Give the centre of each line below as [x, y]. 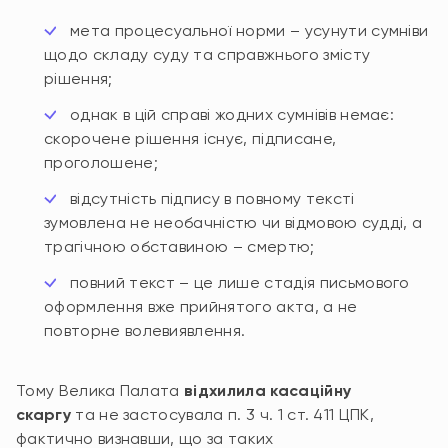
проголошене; [101, 162]
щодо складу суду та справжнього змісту [207, 54]
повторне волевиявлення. [145, 330]
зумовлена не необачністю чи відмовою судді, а [233, 222]
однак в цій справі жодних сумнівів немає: [232, 114]
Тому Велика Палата [100, 390]
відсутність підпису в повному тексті [212, 198]
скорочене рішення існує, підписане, [190, 138]
